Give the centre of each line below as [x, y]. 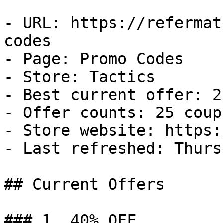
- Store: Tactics [80, 77]
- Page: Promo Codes [94, 59]
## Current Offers [84, 184]
